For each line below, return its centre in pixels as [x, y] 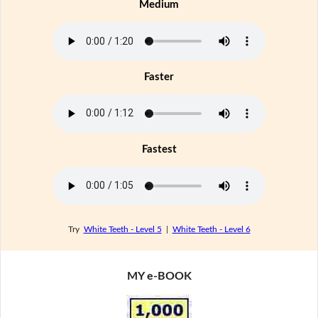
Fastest [159, 149]
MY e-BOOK [159, 276]
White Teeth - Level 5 [122, 230]
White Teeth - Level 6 [211, 230]
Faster [159, 77]
